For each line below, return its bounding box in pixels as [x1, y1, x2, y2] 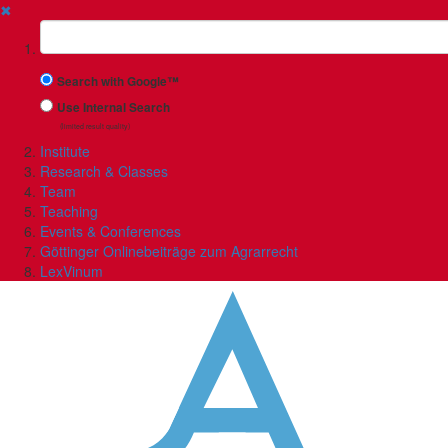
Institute [40, 141, 90, 161]
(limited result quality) [60, 121, 130, 131]
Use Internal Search [57, 99, 170, 116]
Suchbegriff [39, 19, 118, 39]
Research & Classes [40, 161, 168, 181]
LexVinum [40, 261, 103, 281]
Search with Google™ [57, 73, 179, 90]
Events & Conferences [40, 221, 181, 241]
